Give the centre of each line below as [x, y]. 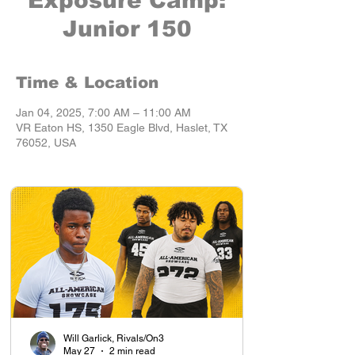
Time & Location [87, 82]
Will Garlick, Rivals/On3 [114, 338]
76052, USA [46, 142]
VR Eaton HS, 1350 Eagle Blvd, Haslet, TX [122, 127]
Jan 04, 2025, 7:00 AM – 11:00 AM [103, 112]
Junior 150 [127, 29]
